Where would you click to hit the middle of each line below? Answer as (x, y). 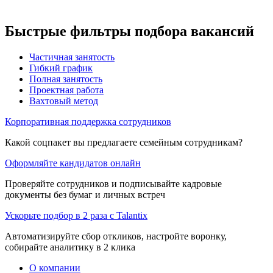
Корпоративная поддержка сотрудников (88, 121)
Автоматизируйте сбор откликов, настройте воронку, (116, 236)
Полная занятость (66, 79)
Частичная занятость (72, 57)
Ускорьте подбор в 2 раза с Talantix (76, 215)
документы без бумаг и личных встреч (85, 194)
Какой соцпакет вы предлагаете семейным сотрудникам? (124, 142)
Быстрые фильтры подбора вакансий (129, 31)
